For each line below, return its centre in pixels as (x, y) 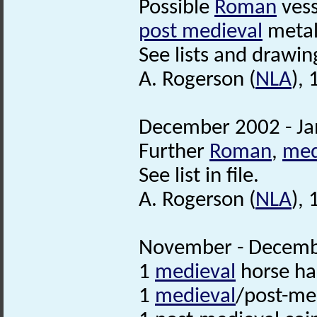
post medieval (201, 32)
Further (174, 152)
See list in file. (199, 176)
